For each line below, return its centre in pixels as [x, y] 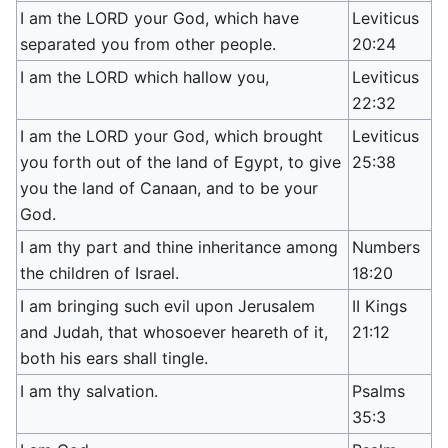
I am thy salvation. [89, 391]
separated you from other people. [148, 44]
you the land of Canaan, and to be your [169, 188]
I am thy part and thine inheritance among [179, 247]
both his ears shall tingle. [114, 358]
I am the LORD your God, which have [160, 18]
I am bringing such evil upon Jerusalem [168, 306]
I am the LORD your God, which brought [172, 136]
